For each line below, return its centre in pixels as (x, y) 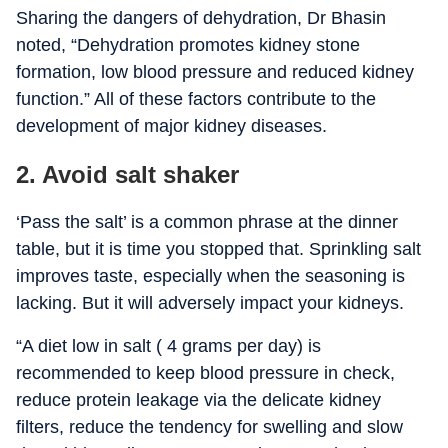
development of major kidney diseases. (171, 126)
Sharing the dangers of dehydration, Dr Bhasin (201, 18)
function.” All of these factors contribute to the (196, 99)
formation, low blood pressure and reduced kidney (215, 72)
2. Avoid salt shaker (127, 174)
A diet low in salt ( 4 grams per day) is (171, 346)
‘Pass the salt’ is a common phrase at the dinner (207, 222)
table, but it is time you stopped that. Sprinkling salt (218, 249)
